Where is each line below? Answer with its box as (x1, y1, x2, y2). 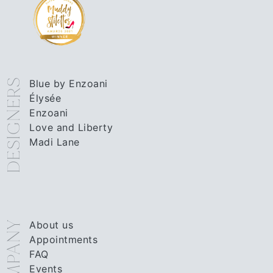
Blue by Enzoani (29, 77, 108, 90)
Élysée (29, 92, 61, 105)
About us (29, 219, 73, 232)
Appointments (29, 233, 97, 246)
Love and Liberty (29, 121, 113, 134)
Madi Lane (29, 136, 80, 149)
